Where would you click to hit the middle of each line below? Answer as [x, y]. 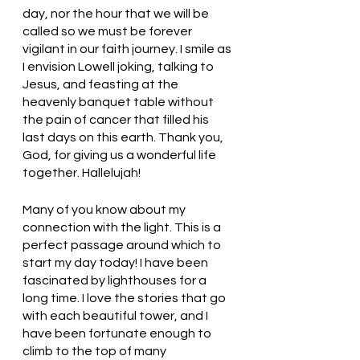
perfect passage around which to [123, 245]
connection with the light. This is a [123, 227]
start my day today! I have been [117, 263]
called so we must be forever [108, 31]
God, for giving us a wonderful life [121, 155]
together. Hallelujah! [83, 173]
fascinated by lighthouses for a [116, 280]
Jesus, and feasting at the [102, 84]
